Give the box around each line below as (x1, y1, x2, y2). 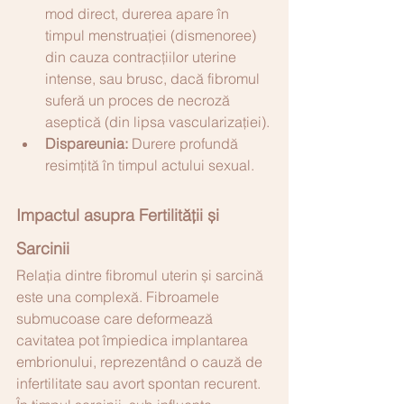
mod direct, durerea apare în (45, 4, 233, 23)
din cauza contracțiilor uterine (45, 47, 240, 66)
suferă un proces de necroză (45, 90, 234, 109)
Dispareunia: (45, 133, 128, 152)
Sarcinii (16, 237, 69, 259)
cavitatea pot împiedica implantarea (16, 330, 252, 349)
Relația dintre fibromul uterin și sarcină (16, 265, 267, 284)
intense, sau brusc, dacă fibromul (45, 69, 263, 87)
